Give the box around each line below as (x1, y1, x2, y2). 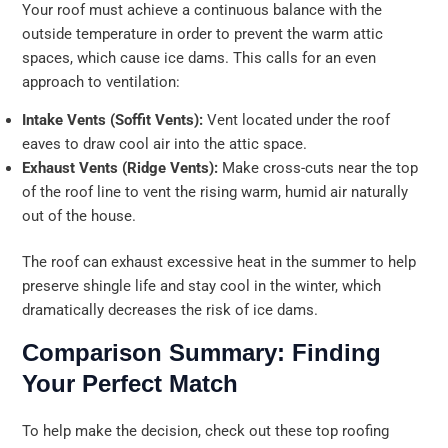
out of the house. (22, 207, 137, 226)
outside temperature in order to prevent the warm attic (22, 24, 384, 43)
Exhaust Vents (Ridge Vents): (22, 159, 219, 178)
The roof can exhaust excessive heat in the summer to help (22, 253, 417, 272)
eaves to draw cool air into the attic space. (22, 135, 308, 154)
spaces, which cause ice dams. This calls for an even (22, 48, 377, 67)
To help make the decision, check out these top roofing (22, 421, 390, 440)
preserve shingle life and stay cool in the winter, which (22, 277, 382, 296)
